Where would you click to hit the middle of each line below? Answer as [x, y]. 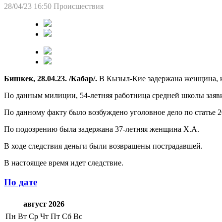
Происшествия [79, 6]
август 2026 [44, 204]
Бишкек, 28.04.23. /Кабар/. [51, 78]
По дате [21, 182]
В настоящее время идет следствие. [64, 163]
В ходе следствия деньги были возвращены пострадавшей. [103, 146]
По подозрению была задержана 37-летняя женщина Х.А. [102, 129]
